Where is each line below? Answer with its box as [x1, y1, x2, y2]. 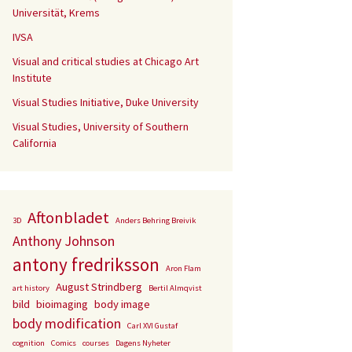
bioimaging [36, 297, 88, 311]
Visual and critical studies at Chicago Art [13, 54, 199, 68]
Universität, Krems [13, 5, 100, 20]
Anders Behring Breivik [115, 215, 196, 225]
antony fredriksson [13, 253, 159, 276]
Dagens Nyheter [115, 338, 170, 348]
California [13, 136, 57, 150]
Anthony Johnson [13, 232, 115, 250]
